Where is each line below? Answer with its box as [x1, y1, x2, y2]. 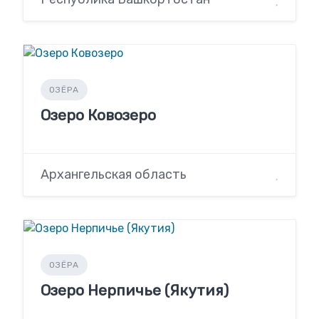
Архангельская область [41, 166, 187, 182]
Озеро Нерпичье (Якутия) [41, 281, 229, 299]
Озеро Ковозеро [41, 106, 156, 125]
